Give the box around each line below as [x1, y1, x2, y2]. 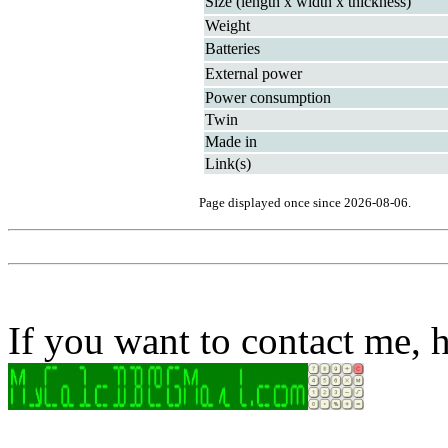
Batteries [205, 40, 260, 57]
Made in [205, 133, 257, 150]
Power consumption [205, 89, 331, 106]
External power [205, 65, 302, 82]
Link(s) [205, 155, 251, 172]
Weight [205, 17, 250, 34]
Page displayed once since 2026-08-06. [199, 195, 411, 210]
